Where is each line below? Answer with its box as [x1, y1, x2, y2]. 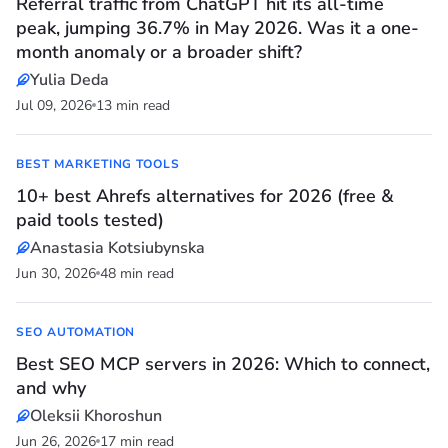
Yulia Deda [30, 69, 109, 92]
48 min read [100, 264, 174, 284]
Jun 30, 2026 [16, 264, 96, 284]
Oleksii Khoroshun [30, 405, 162, 428]
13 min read [96, 96, 170, 116]
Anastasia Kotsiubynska [30, 237, 205, 260]
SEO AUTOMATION [16, 324, 136, 341]
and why [16, 376, 86, 401]
